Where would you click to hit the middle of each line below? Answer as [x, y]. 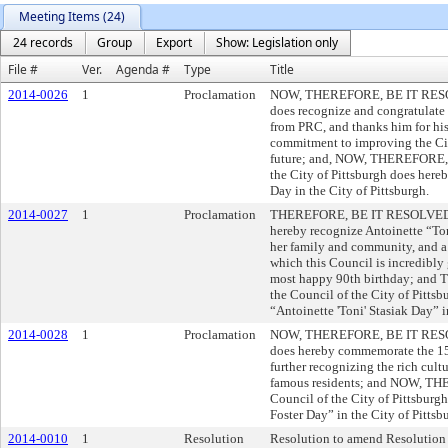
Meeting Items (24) [72, 16]
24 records [43, 42]
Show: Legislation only [277, 42]
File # [23, 69]
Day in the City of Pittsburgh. [349, 190]
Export [174, 42]
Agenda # [143, 69]
